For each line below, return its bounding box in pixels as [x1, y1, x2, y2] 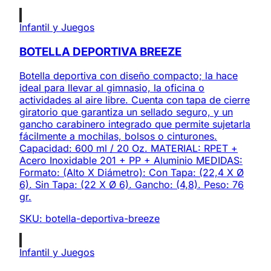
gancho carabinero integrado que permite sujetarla [19, 118, 250, 131]
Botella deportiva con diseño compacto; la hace [19, 70, 238, 82]
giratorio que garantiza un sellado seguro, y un [19, 106, 233, 119]
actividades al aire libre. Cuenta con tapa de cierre [19, 94, 250, 106]
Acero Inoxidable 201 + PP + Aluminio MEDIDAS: [19, 154, 243, 167]
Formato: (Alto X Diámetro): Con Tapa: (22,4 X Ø [19, 166, 244, 179]
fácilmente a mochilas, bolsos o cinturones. [19, 130, 217, 143]
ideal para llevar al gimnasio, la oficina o [19, 82, 204, 94]
